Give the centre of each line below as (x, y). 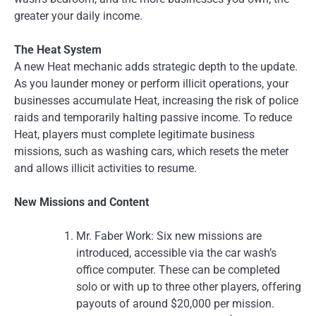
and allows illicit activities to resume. (105, 168)
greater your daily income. (78, 16)
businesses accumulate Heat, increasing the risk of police (156, 100)
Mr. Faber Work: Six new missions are (169, 236)
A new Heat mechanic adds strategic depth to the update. (156, 66)
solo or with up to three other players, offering (189, 287)
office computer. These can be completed (178, 270)
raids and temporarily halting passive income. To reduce (153, 117)
